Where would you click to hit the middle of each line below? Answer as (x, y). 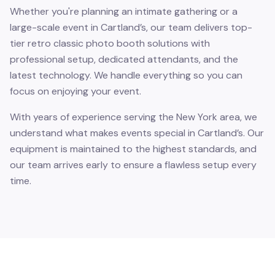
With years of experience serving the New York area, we (134, 117)
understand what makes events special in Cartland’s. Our (137, 133)
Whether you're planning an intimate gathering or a (124, 11)
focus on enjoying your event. (76, 91)
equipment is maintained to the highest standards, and (133, 149)
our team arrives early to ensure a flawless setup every (133, 165)
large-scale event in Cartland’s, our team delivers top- (131, 27)
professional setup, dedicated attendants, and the (124, 59)
